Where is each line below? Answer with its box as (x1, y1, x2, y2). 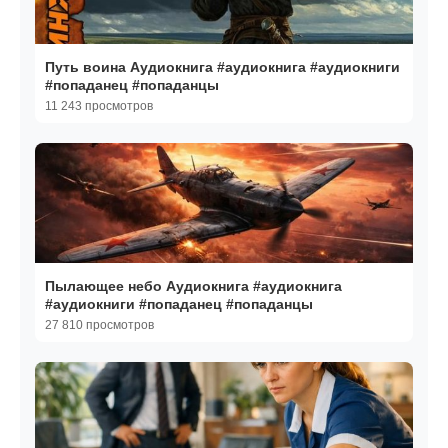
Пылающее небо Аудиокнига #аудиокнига (45, 278, 342, 295)
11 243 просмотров (45, 99, 153, 114)
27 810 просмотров (45, 318, 154, 333)
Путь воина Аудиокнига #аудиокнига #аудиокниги (45, 59, 130, 76)
